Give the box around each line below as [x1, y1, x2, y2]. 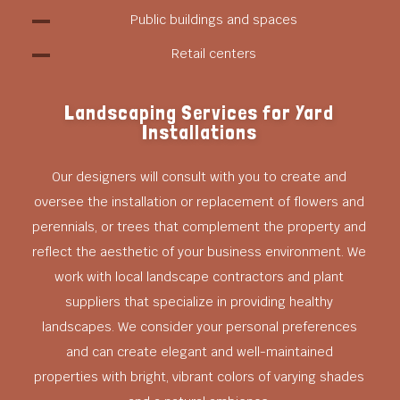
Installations [141, 120, 257, 144]
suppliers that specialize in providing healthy [65, 293, 334, 310]
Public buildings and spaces [129, 11, 297, 28]
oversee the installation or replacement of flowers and [34, 193, 365, 210]
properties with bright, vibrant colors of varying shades [34, 368, 365, 385]
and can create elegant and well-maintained [65, 343, 333, 360]
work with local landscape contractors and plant [54, 268, 345, 285]
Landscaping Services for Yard [64, 100, 335, 124]
